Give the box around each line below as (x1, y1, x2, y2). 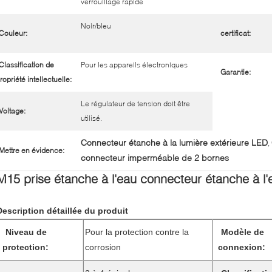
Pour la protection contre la (85, 226, 189, 237)
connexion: (218, 242, 265, 252)
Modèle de (221, 226, 264, 237)
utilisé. (81, 113, 102, 123)
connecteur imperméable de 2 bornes (81, 152, 229, 163)
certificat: (220, 28, 251, 38)
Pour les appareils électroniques (81, 59, 188, 69)
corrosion (85, 242, 121, 252)
